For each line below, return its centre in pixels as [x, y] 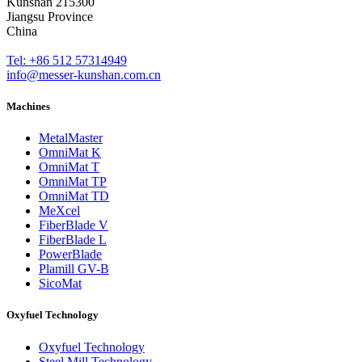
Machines [28, 107]
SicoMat [60, 284]
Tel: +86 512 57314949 [67, 60]
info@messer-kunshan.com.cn [84, 74]
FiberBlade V [74, 225]
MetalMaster [71, 138]
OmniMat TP [73, 182]
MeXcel [59, 211]
